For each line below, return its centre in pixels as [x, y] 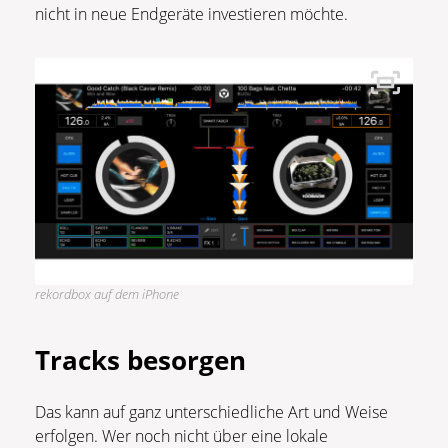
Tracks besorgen [140, 360]
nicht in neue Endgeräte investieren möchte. [191, 14]
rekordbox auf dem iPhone [107, 294]
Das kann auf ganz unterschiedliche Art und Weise [211, 412]
